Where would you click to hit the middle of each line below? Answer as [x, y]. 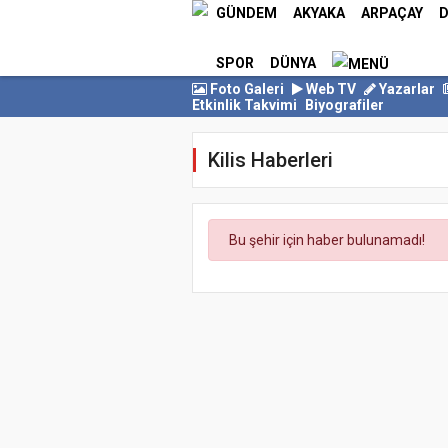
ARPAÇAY [392, 13]
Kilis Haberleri [270, 159]
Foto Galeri [245, 88]
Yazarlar [405, 88]
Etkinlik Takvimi [244, 104]
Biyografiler [344, 104]
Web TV [329, 88]
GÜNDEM [246, 13]
